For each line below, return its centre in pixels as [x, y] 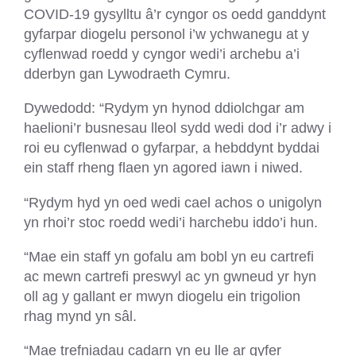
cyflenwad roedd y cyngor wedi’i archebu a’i [162, 53]
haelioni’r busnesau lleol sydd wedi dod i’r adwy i [178, 128]
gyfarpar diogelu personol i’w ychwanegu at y [166, 33]
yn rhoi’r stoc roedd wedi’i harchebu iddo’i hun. [171, 222]
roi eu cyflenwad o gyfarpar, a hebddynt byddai [172, 148]
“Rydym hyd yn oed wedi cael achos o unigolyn [173, 202]
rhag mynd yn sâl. [80, 316]
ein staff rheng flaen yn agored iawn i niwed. [163, 168]
